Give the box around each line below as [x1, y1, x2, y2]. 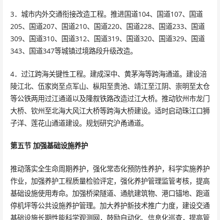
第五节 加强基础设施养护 [10, 141, 88, 151]
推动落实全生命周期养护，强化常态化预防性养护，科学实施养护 [10, 164, 210, 173]
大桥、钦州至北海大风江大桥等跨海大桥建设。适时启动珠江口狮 [10, 106, 210, 115]
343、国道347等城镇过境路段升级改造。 [10, 46, 137, 56]
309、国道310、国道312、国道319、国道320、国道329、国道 [10, 34, 205, 44]
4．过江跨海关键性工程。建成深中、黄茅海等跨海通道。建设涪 [10, 69, 207, 79]
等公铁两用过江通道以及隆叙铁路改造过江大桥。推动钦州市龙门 [10, 93, 210, 103]
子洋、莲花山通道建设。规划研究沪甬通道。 [10, 118, 148, 128]
